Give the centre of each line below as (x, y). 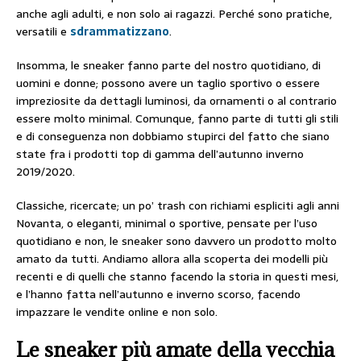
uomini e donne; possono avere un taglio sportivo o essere (168, 83)
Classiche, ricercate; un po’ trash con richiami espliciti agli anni (178, 205)
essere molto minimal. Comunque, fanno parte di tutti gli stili (177, 118)
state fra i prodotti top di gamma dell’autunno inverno (160, 154)
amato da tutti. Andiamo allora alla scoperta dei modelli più (172, 259)
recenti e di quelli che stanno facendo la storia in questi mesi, (177, 276)
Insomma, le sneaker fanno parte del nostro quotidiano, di (168, 65)
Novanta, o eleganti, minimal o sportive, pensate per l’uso (167, 223)
